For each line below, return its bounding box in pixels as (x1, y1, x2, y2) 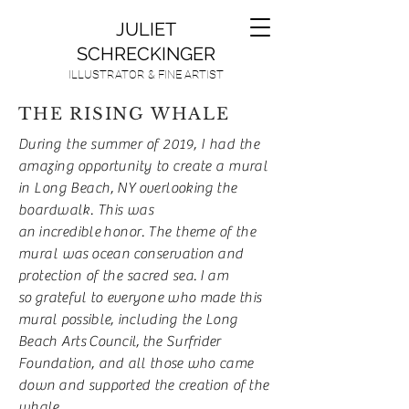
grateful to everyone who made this (35, 289, 262, 306)
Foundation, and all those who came (18, 355, 254, 372)
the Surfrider (139, 333, 221, 350)
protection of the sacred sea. (18, 267, 200, 284)
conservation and (130, 246, 244, 262)
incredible (38, 224, 104, 240)
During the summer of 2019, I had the (18, 136, 260, 152)
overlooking (138, 180, 214, 196)
